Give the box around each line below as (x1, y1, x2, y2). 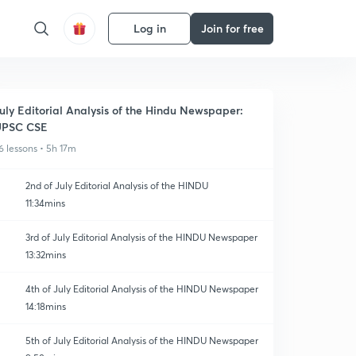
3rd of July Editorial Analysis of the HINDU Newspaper (25, 231, 257, 243)
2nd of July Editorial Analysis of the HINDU (25, 180, 208, 192)
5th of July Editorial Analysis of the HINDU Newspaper (25, 335, 258, 346)
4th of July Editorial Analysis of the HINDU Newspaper (25, 283, 258, 295)
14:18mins (25, 300, 66, 312)
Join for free (200, 21, 264, 36)
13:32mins (25, 249, 66, 261)
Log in (133, 21, 166, 36)
